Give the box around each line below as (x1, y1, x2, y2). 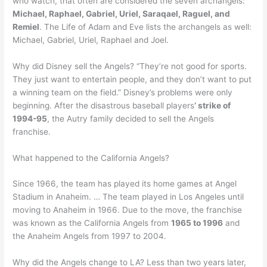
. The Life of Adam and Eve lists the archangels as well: (39, 21, 252, 32)
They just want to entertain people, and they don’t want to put (13, 74, 252, 84)
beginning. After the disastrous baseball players (13, 100, 195, 110)
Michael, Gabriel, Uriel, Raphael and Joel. (13, 35, 169, 45)
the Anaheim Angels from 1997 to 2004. (13, 231, 167, 241)
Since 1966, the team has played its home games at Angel (13, 179, 237, 189)
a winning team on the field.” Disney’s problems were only (13, 87, 233, 97)
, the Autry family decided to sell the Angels (47, 113, 215, 123)
